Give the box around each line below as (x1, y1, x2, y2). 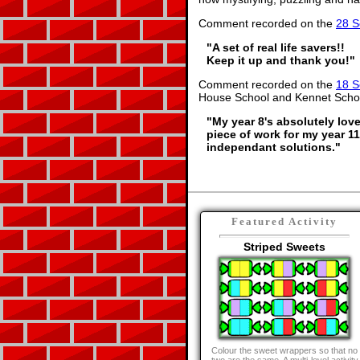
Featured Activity (231, 215, 337, 227)
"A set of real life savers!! (207, 41, 345, 54)
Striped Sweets (243, 240, 325, 253)
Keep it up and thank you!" (207, 54, 355, 67)
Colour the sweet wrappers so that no (211, 346, 358, 355)
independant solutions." (207, 141, 341, 153)
